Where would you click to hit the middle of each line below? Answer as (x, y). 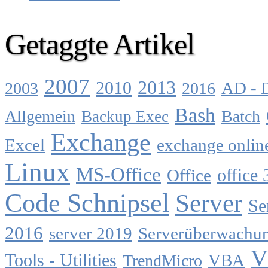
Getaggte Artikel (100, 44)
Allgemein (40, 116)
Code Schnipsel (87, 202)
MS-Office (118, 174)
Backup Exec (125, 116)
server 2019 (91, 233)
